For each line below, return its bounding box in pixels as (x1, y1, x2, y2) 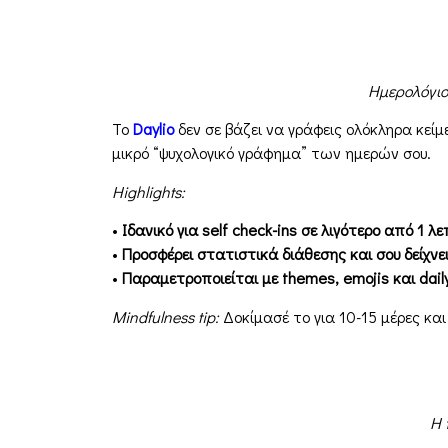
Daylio (133, 118, 174, 140)
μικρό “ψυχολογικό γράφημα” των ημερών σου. (112, 142, 431, 164)
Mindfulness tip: (112, 305, 219, 327)
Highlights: (112, 180, 185, 202)
